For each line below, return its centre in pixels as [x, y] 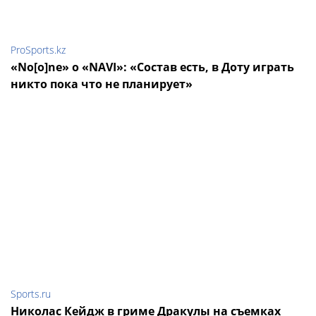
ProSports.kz [38, 50]
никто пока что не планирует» [102, 84]
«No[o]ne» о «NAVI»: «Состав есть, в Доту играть [152, 67]
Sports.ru [31, 294]
